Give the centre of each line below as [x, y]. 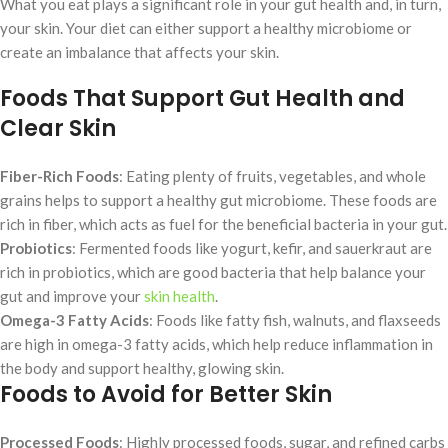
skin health [179, 296]
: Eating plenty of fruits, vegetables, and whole [272, 176]
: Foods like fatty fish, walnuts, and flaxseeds [295, 320]
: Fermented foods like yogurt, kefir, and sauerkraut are [252, 248]
